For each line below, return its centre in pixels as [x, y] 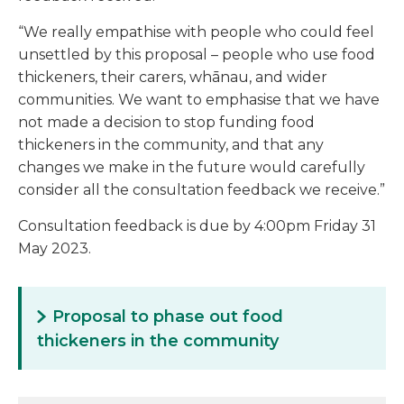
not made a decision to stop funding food [166, 123]
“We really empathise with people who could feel [196, 32]
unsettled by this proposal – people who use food [197, 55]
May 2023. [56, 249]
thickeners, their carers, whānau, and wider [173, 78]
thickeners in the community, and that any [171, 145]
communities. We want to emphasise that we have [199, 100]
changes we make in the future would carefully [192, 168]
